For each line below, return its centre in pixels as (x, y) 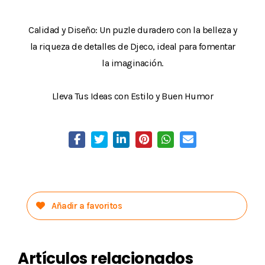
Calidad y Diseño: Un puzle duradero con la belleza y (132, 30)
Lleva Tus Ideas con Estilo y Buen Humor (132, 96)
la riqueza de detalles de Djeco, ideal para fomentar (132, 46)
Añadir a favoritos (85, 206)
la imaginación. (132, 63)
